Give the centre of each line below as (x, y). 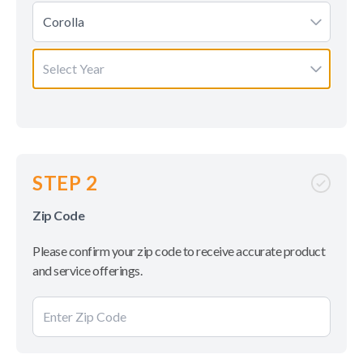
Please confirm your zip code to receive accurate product (179, 251)
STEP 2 (65, 183)
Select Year (74, 68)
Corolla (64, 21)
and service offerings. (87, 270)
